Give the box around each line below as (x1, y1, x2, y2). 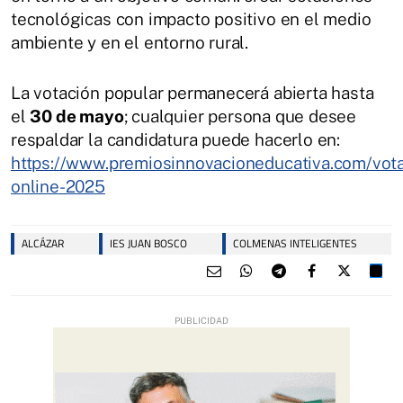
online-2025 (11, 175, 105, 196)
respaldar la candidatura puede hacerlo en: (11, 129, 341, 149)
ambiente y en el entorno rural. (11, 31, 249, 52)
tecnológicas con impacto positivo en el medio (11, 8, 372, 29)
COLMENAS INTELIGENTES (233, 234, 357, 252)
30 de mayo (30, 105, 124, 126)
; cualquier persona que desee (123, 105, 357, 126)
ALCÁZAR (22, 234, 64, 252)
